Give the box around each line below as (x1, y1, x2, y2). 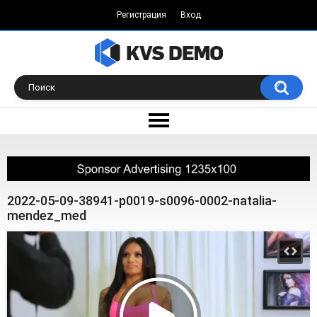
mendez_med (7, 207, 86, 223)
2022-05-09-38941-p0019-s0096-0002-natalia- (7, 192, 277, 208)
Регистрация (116, 10, 166, 20)
